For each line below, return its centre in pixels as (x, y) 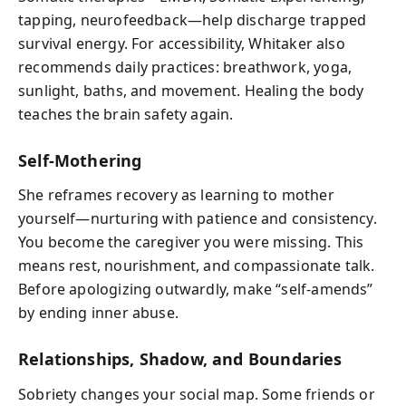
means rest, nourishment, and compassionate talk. (197, 266)
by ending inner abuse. (98, 313)
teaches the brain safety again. (126, 114)
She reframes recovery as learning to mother (176, 195)
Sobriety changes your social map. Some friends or (197, 394)
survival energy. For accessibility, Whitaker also (182, 43)
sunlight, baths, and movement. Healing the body (191, 90)
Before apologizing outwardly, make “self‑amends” (196, 289)
